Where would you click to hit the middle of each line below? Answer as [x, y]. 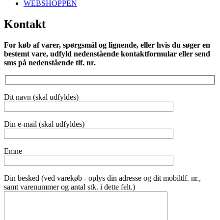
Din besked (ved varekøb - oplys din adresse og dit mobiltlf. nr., [102, 178]
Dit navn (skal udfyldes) [41, 97]
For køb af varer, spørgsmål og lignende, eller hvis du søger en [107, 45]
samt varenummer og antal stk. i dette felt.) [69, 187]
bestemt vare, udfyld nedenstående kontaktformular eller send [107, 54]
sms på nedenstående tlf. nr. [50, 63]
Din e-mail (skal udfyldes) [44, 124]
